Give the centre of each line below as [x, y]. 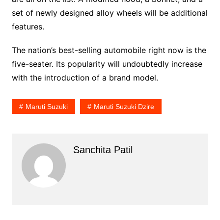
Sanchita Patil [103, 150]
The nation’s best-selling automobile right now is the [109, 50]
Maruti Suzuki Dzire [124, 106]
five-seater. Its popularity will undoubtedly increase [107, 64]
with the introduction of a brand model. [85, 77]
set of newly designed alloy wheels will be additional [110, 13]
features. [28, 26]
